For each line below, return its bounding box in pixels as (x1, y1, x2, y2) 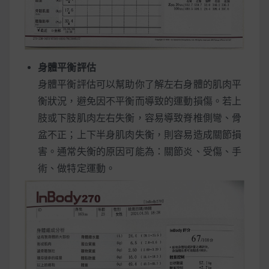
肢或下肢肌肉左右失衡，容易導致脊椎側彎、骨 (38, 112, 242, 124)
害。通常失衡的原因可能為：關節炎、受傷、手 (38, 145, 242, 157)
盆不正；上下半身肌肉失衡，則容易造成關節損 (38, 128, 242, 141)
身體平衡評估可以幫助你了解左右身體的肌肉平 (38, 78, 242, 90)
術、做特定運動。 (38, 162, 116, 174)
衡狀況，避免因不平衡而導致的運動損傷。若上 (38, 95, 242, 107)
